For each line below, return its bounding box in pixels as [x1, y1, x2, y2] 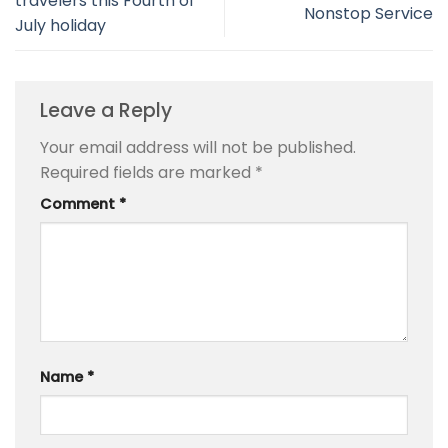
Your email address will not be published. [40, 136, 356, 160]
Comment [40, 194, 119, 215]
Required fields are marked [40, 161, 255, 185]
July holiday [15, 14, 106, 38]
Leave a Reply [40, 96, 177, 124]
